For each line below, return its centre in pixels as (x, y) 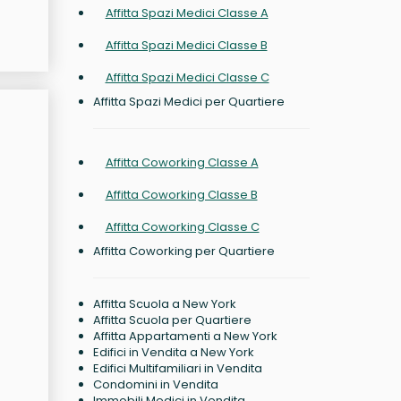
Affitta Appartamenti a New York (185, 336)
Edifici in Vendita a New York (173, 352)
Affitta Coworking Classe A (182, 162)
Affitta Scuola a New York (164, 304)
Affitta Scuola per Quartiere (172, 320)
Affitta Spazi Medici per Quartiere (188, 102)
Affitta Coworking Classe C (182, 227)
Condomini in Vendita (155, 384)
